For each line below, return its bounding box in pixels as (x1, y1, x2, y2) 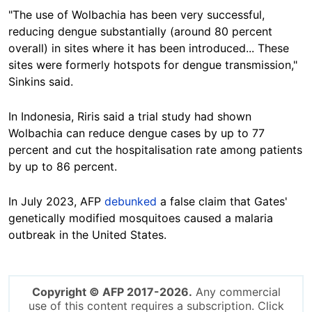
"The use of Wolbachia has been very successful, (8, 8, 265, 22)
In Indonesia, (8, 109, 77, 124)
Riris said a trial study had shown (77, 109, 251, 124)
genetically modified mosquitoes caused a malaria (8, 211, 273, 226)
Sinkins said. (8, 75, 73, 89)
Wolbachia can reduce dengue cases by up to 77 (8, 126, 265, 141)
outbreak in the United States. (8, 228, 166, 242)
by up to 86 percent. (8, 159, 117, 174)
